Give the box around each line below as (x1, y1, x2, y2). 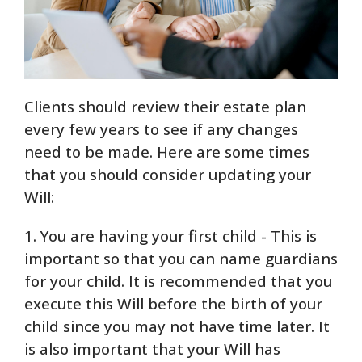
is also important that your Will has (24, 338, 280, 360)
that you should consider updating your (24, 163, 311, 185)
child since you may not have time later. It (24, 315, 330, 337)
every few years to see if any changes (24, 118, 298, 140)
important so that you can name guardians (24, 247, 338, 269)
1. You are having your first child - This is (24, 225, 317, 246)
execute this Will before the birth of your (24, 293, 322, 314)
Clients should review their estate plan (24, 95, 306, 117)
